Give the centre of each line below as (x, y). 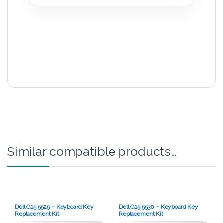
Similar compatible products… (92, 152)
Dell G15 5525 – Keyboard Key (54, 206)
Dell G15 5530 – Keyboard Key (159, 206)
